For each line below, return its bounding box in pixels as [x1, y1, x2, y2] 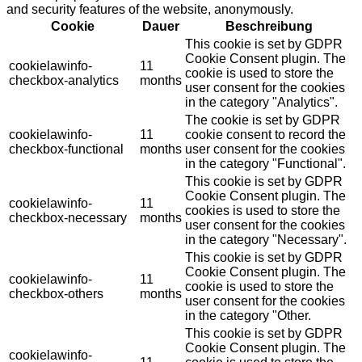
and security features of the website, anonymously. [6, 2, 293, 16]
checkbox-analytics [9, 73, 119, 87]
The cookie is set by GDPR [185, 112, 340, 127]
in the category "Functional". [185, 156, 346, 170]
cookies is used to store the [185, 203, 340, 217]
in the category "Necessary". [185, 232, 347, 246]
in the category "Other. [185, 308, 311, 322]
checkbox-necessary [9, 210, 127, 225]
